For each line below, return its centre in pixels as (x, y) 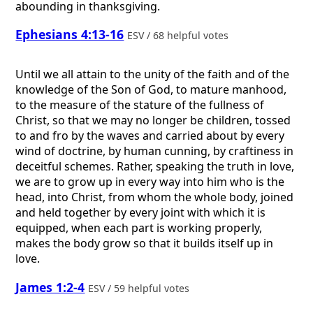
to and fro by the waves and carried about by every (150, 136)
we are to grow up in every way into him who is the (150, 182)
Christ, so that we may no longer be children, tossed (153, 121)
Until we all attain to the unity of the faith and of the (153, 74)
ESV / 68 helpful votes (180, 36)
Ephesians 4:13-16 (70, 35)
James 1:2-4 (50, 287)
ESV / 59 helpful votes (140, 288)
